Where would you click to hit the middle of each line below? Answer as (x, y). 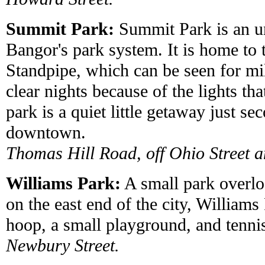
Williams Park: (63, 183)
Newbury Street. (63, 245)
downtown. (46, 132)
